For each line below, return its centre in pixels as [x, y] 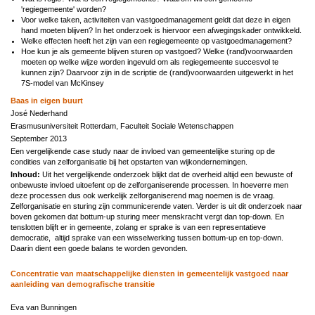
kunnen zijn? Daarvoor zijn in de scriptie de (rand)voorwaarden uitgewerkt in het [157, 72]
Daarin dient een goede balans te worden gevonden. [99, 248]
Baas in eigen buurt [47, 100]
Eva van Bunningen [44, 307]
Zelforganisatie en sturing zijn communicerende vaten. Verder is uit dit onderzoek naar [156, 206]
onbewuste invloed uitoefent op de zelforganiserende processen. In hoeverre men [149, 185]
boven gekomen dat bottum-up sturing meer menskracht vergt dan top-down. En [147, 216]
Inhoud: [26, 174]
